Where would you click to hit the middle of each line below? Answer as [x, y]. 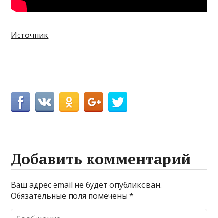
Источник [30, 35]
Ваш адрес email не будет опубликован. [86, 185]
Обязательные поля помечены [70, 196]
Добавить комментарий [101, 159]
